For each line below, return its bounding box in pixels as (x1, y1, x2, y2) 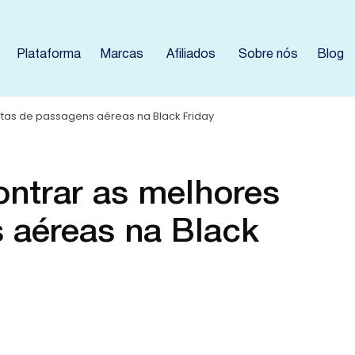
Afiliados (166, 49, 216, 60)
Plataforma (17, 49, 82, 60)
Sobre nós (239, 49, 299, 60)
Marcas (100, 49, 144, 60)
